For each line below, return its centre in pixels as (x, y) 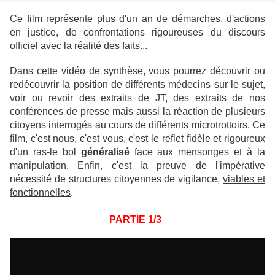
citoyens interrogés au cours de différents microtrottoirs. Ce (137, 125)
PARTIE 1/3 (135, 220)
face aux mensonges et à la (197, 152)
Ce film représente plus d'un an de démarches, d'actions (137, 19)
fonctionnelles (40, 193)
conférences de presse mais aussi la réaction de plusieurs (137, 112)
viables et (244, 179)
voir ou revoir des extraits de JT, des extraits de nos (137, 98)
